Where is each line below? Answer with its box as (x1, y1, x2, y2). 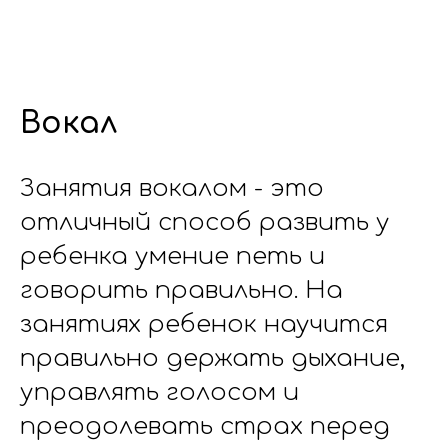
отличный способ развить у (20, 209, 390, 236)
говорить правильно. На (20, 277, 343, 304)
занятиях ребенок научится (20, 311, 388, 338)
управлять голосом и (20, 379, 299, 406)
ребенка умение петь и (20, 243, 325, 270)
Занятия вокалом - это (20, 175, 324, 202)
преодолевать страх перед (20, 413, 390, 440)
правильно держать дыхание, (20, 345, 405, 372)
